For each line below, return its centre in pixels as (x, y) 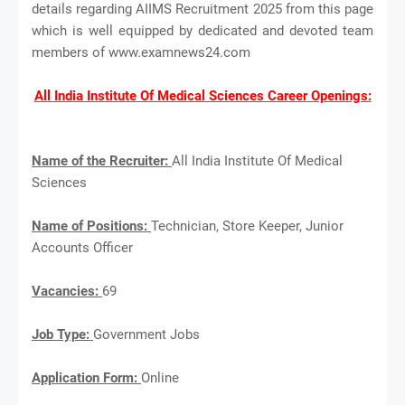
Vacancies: (67, 291)
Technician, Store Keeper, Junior (247, 226)
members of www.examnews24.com (141, 52)
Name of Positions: (91, 226)
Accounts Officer (82, 247)
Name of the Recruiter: (102, 160)
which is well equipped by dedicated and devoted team (202, 30)
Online (160, 377)
